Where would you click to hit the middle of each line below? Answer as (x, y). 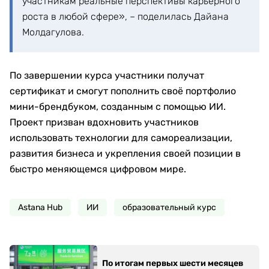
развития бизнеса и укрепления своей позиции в (125, 153)
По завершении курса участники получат (107, 75)
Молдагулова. (53, 32)
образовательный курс (169, 207)
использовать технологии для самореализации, (121, 138)
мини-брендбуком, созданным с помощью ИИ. (118, 107)
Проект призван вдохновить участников (104, 122)
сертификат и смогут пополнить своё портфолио (123, 91)
